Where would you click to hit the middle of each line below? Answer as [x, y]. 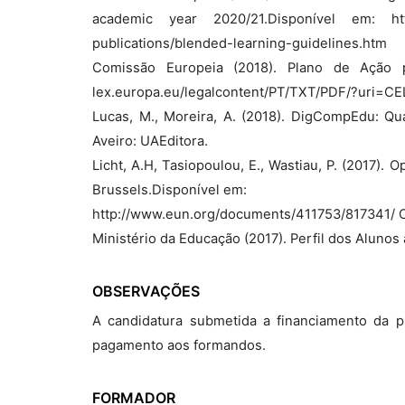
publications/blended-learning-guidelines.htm [240, 43]
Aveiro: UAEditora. [150, 141]
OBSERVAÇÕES [146, 291]
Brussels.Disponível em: [170, 190]
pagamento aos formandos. [179, 345]
